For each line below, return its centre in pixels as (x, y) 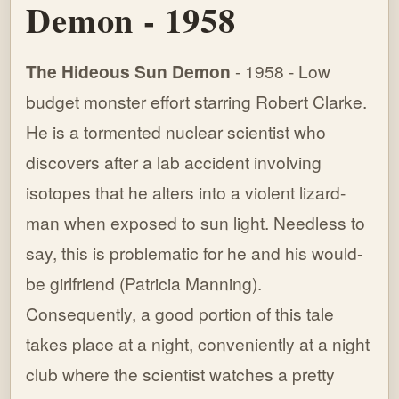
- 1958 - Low (281, 71)
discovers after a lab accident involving (174, 162)
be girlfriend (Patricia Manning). (144, 283)
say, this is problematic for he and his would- (195, 253)
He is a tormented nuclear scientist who (176, 132)
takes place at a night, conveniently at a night (198, 344)
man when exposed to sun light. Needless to (196, 223)
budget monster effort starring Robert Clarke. (197, 102)
